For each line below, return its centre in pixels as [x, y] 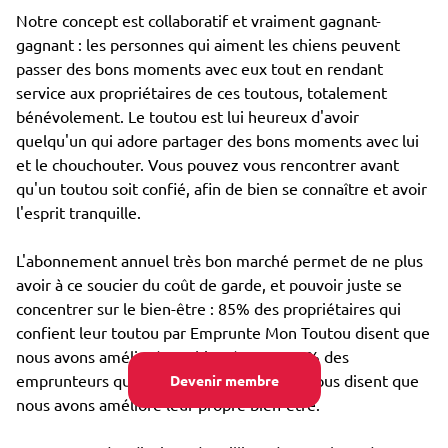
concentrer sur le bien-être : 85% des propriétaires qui [208, 308]
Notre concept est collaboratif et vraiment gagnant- [198, 20]
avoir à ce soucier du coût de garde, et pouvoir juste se [209, 284]
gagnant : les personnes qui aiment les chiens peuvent [208, 44]
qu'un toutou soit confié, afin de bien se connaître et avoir [221, 188]
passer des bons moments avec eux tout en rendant [199, 68]
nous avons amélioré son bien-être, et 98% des [182, 356]
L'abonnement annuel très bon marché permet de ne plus [219, 260]
